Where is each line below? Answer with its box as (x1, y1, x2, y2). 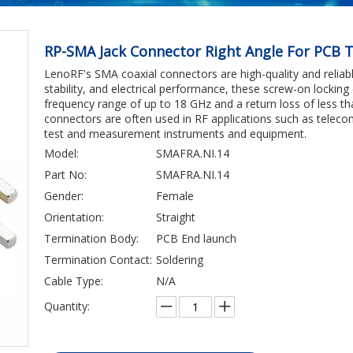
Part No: (44, 167, 87, 182)
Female (156, 188, 194, 203)
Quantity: (44, 299, 90, 314)
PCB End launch (156, 231, 236, 246)
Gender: (44, 188, 84, 203)
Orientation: (44, 210, 104, 225)
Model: (44, 146, 79, 161)
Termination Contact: (44, 252, 152, 267)
